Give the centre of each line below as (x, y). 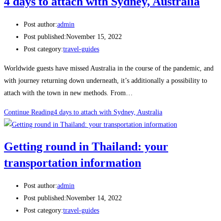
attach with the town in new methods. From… (68, 93)
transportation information (73, 163)
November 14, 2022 (94, 198)
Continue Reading (29, 112)
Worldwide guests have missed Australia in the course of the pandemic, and (109, 68)
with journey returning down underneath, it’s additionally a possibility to (106, 80)
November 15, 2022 (94, 37)
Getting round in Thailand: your (86, 147)
